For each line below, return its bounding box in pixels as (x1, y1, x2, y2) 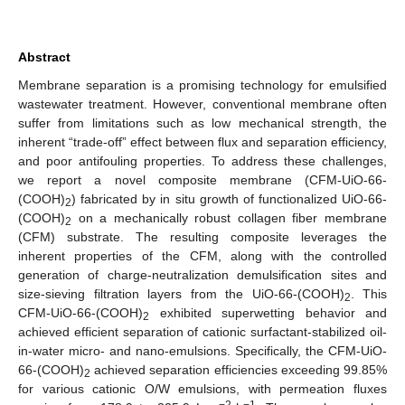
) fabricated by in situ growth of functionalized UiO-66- (71, 191, 387, 206)
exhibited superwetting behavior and (149, 305, 387, 320)
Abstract (18, 49, 71, 64)
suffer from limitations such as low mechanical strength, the (18, 115, 387, 130)
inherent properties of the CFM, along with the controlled (18, 248, 387, 263)
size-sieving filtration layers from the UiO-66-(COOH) (18, 286, 344, 301)
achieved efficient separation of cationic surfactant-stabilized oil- (18, 324, 387, 339)
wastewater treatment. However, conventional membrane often (18, 96, 387, 111)
